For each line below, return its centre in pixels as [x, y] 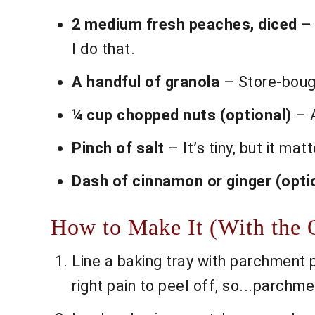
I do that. [103, 49]
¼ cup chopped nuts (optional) [182, 115]
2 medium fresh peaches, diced [185, 25]
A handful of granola [146, 82]
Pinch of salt [118, 148]
